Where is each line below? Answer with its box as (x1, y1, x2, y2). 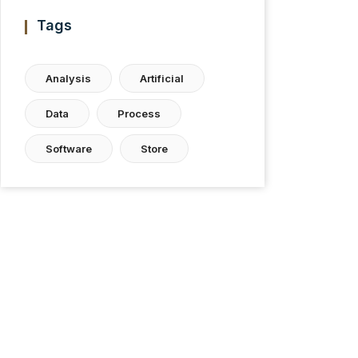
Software (46, 142, 92, 155)
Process (117, 107, 161, 120)
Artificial (140, 72, 184, 85)
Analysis (46, 72, 91, 85)
